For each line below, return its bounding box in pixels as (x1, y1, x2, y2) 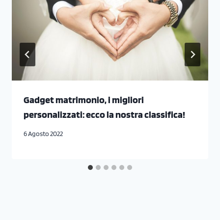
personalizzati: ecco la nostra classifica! (24, 109, 185, 121)
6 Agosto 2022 (24, 130, 63, 138)
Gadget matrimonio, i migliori (24, 94, 144, 106)
